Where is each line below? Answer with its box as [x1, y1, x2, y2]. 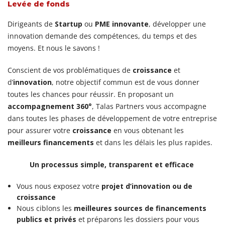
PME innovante [95, 19, 149, 29]
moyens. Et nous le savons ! [8, 43, 100, 53]
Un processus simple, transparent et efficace [29, 160, 196, 170]
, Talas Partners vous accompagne [92, 101, 206, 111]
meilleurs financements [8, 138, 94, 148]
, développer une [149, 19, 206, 29]
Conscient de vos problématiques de [8, 65, 133, 75]
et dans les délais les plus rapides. [94, 138, 212, 148]
